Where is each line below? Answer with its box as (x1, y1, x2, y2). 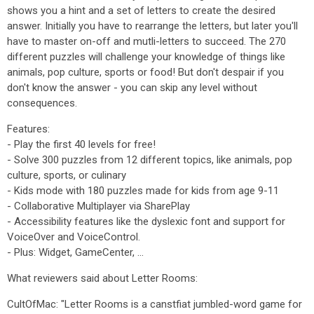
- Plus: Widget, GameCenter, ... (7, 246, 144, 259)
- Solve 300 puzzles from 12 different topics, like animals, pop (7, 153, 292, 166)
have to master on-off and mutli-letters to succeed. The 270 (7, 35, 286, 48)
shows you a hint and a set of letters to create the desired (7, 4, 275, 17)
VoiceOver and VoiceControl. (7, 231, 140, 243)
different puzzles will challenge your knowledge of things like (7, 50, 285, 63)
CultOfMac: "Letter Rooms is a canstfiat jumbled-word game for (7, 298, 302, 310)
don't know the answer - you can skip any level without (7, 81, 257, 94)
